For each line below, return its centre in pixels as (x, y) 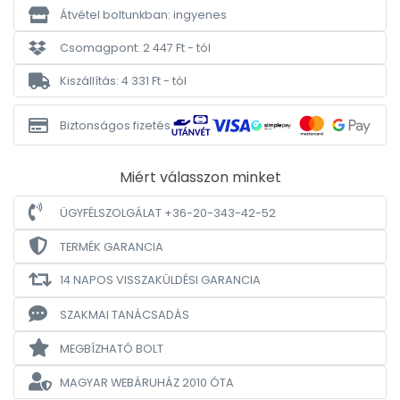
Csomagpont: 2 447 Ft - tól (135, 48)
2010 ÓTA (208, 382)
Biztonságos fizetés (115, 125)
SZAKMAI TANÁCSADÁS (125, 314)
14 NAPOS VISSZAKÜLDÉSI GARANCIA (160, 280)
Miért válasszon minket (200, 177)
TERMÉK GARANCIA (112, 246)
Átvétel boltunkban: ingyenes (143, 15)
